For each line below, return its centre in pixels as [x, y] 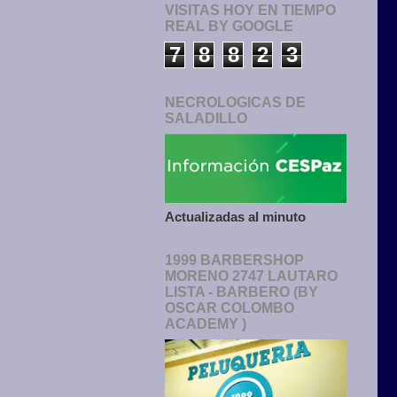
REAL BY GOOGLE [229, 27]
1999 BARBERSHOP [234, 261]
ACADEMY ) [206, 324]
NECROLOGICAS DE [235, 103]
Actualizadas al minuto [235, 217]
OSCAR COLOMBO [230, 308]
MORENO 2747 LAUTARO [251, 276]
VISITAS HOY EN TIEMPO [250, 11]
